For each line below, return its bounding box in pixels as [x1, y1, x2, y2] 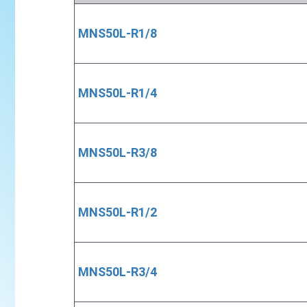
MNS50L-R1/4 [78, 86, 157, 100]
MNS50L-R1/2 [78, 205, 157, 219]
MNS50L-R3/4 [78, 265, 157, 279]
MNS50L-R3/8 [78, 145, 157, 160]
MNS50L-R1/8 [78, 26, 157, 40]
